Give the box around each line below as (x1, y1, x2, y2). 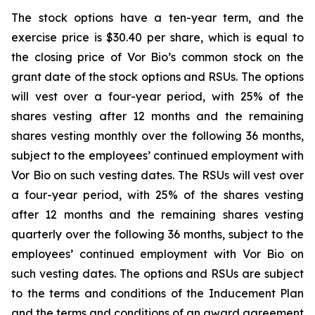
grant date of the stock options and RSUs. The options (11, 70, 304, 84)
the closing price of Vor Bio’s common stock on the (11, 50, 304, 64)
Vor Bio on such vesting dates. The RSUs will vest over (11, 168, 304, 182)
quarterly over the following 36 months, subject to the (11, 227, 304, 241)
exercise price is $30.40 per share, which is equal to (11, 30, 304, 44)
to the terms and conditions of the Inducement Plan (11, 286, 304, 300)
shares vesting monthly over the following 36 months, (11, 129, 304, 143)
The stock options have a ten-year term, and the (11, 11, 304, 25)
